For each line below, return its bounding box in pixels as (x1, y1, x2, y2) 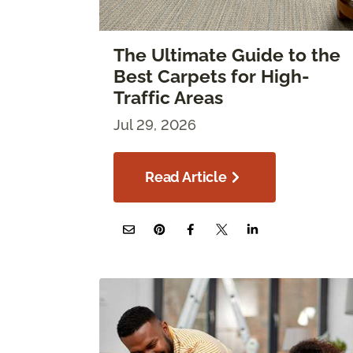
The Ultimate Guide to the (113, 44, 340, 65)
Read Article (145, 168, 227, 185)
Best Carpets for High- (113, 65, 310, 87)
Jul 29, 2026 (113, 116, 196, 133)
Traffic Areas (113, 87, 223, 108)
